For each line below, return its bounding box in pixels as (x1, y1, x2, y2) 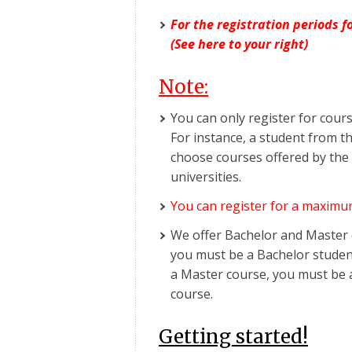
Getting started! (159, 324, 308, 349)
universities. (170, 167, 241, 185)
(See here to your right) (170, 35, 308, 53)
